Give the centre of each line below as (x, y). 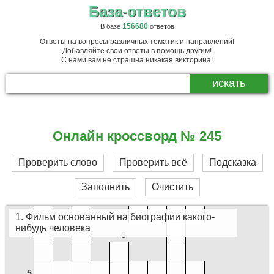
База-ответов (137, 11)
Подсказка (232, 162)
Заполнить (105, 187)
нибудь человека (53, 228)
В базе (111, 26)
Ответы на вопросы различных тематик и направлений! (137, 42)
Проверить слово (57, 162)
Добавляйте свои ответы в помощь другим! (137, 51)
